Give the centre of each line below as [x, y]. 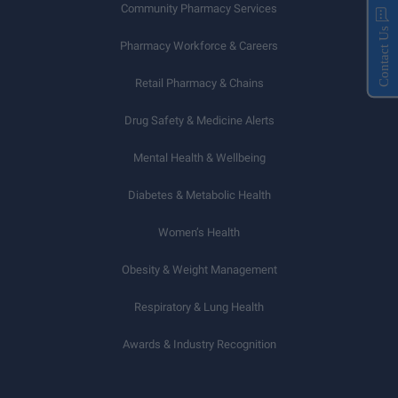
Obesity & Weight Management [199, 270]
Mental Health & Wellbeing [199, 158]
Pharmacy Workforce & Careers [199, 46]
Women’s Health [199, 232]
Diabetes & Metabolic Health [199, 195]
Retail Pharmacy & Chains [199, 83]
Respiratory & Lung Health [199, 307]
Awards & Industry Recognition [199, 344]
